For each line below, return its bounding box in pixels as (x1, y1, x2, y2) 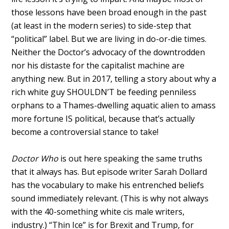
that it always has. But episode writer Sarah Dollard (11, 166, 208, 177)
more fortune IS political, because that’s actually (11, 112, 195, 124)
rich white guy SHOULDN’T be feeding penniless (11, 86, 197, 98)
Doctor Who (11, 152, 61, 164)
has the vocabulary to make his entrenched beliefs (11, 179, 204, 191)
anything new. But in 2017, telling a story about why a (11, 73, 217, 84)
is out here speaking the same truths (60, 152, 203, 164)
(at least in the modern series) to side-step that (11, 19, 192, 31)
